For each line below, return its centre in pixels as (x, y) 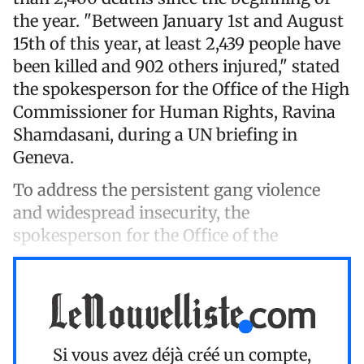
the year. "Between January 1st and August (178, 20)
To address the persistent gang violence (167, 189)
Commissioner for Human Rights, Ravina (174, 111)
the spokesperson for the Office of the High (181, 89)
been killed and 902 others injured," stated (176, 66)
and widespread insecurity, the (131, 212)
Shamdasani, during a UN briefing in (155, 134)
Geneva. (43, 157)
